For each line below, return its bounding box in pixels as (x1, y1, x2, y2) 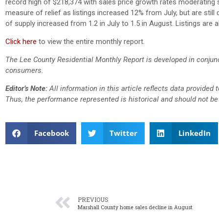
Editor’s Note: (5, 84, 47, 93)
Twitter (109, 128, 137, 138)
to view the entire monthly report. (37, 37, 145, 46)
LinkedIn (178, 128, 211, 138)
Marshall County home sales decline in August (78, 203, 193, 211)
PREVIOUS (78, 195, 109, 203)
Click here (5, 37, 37, 46)
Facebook (34, 128, 69, 138)
